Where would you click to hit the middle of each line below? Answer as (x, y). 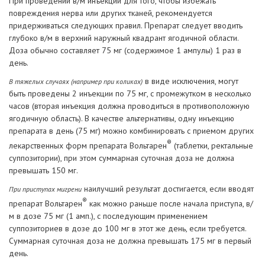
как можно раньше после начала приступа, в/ (170, 203)
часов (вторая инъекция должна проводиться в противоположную (129, 106)
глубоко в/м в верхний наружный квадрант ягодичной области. (124, 38)
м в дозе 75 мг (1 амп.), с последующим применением (108, 216)
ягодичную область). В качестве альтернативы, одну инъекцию (122, 119)
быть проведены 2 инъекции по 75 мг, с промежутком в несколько (130, 94)
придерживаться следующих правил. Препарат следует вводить (126, 26)
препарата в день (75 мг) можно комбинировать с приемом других (131, 131)
